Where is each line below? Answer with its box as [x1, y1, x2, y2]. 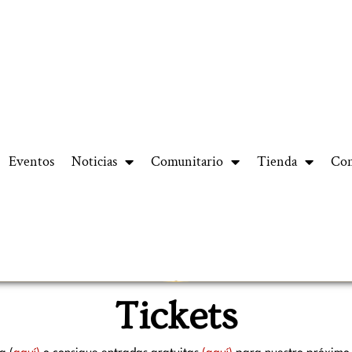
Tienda [257, 152, 298, 170]
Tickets [115, 295, 237, 339]
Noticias [71, 152, 118, 170]
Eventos [9, 152, 55, 170]
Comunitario [151, 152, 224, 170]
